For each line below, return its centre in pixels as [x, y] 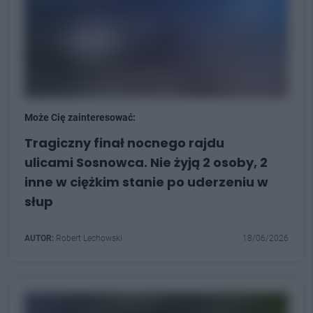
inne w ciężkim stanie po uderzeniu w [146, 182]
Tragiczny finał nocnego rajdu [124, 143]
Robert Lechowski [88, 238]
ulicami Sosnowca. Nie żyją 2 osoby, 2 [146, 162]
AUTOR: [39, 238]
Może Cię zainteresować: [80, 117]
